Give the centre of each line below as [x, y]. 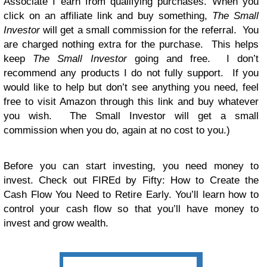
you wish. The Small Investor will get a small [131, 116]
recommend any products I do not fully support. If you [131, 73]
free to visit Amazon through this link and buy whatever [131, 101]
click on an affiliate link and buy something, [108, 15]
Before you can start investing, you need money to [131, 166]
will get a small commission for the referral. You [149, 30]
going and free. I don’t [193, 58]
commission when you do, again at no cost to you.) [118, 130]
